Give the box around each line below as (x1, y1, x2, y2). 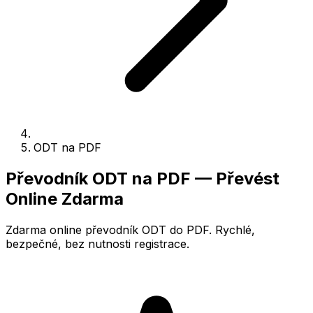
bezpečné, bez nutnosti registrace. (6, 236, 189, 251)
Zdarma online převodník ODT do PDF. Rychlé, (6, 222, 255, 237)
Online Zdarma (6, 188, 124, 209)
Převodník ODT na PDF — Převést (6, 168, 279, 189)
